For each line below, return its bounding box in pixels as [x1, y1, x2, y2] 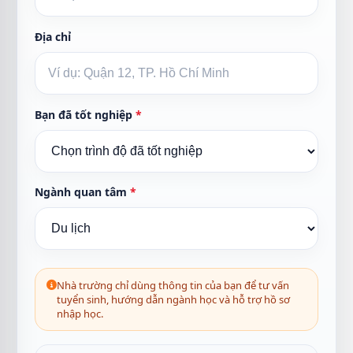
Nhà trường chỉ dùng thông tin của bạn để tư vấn [57, 278, 289, 292]
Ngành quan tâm [35, 184, 130, 199]
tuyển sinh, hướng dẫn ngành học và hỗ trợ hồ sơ [57, 292, 290, 307]
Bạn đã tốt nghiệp [35, 107, 136, 122]
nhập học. [57, 307, 103, 321]
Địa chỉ [35, 29, 71, 44]
